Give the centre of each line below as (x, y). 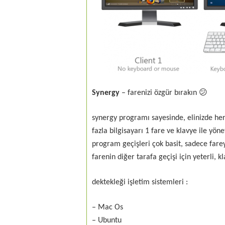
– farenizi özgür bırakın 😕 (163, 93)
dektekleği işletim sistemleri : (140, 182)
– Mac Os (107, 207)
